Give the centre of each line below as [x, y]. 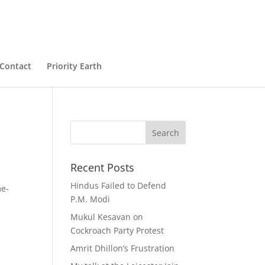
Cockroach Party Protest [117, 230]
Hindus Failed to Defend [119, 185]
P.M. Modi [91, 199]
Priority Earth [74, 66]
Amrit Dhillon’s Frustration [123, 248]
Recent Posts [103, 167]
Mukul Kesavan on [107, 217]
